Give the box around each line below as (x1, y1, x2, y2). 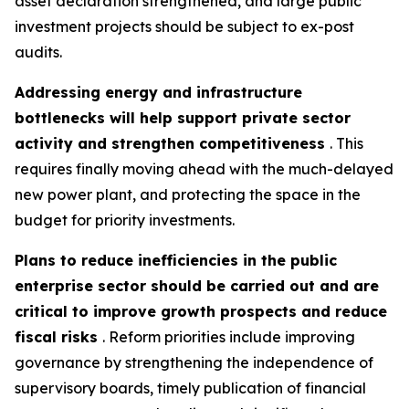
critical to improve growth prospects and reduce (15, 302, 387, 320)
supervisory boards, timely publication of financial (15, 379, 366, 397)
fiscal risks (15, 328, 102, 346)
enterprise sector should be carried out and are (15, 277, 379, 295)
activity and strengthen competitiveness (15, 134, 330, 152)
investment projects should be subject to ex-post (15, 17, 354, 36)
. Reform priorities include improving (102, 328, 355, 346)
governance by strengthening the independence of (15, 353, 373, 372)
